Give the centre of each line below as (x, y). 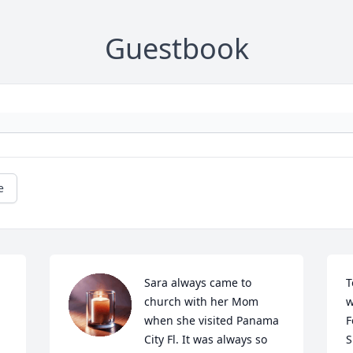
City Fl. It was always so (206, 339)
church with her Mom (202, 301)
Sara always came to (198, 282)
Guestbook (176, 48)
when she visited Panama (212, 320)
